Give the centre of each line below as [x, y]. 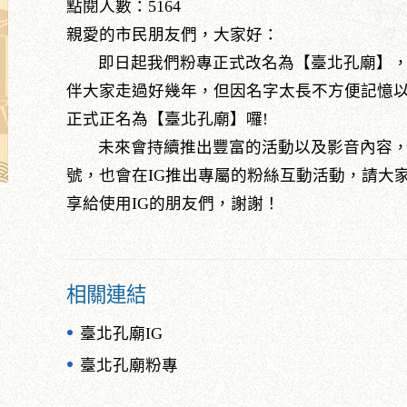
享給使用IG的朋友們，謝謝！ [174, 203]
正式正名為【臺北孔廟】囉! [168, 119]
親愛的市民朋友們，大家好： [173, 35]
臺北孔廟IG [122, 333]
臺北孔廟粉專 [129, 365]
